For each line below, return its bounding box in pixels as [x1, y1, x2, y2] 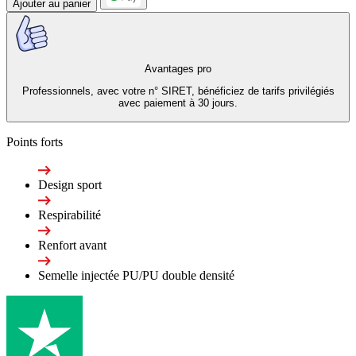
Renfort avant [38, 238, 106, 252]
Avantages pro [145, 63, 211, 75]
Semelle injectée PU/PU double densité [38, 268, 234, 282]
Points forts [6, 134, 63, 149]
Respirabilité [38, 207, 101, 222]
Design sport [38, 177, 102, 192]
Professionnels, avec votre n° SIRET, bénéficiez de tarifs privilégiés [21, 85, 335, 98]
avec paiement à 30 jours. [118, 97, 238, 110]
